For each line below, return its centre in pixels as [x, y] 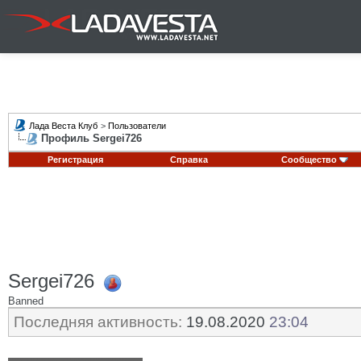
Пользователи [137, 126]
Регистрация [75, 160]
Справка [189, 160]
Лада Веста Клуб [63, 126]
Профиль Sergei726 [91, 138]
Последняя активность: [98, 322]
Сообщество [309, 160]
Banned [26, 301]
